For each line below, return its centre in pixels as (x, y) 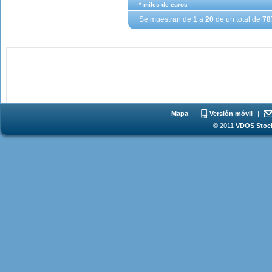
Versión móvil (231, 114)
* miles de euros (163, 5)
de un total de (238, 19)
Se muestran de (166, 19)
